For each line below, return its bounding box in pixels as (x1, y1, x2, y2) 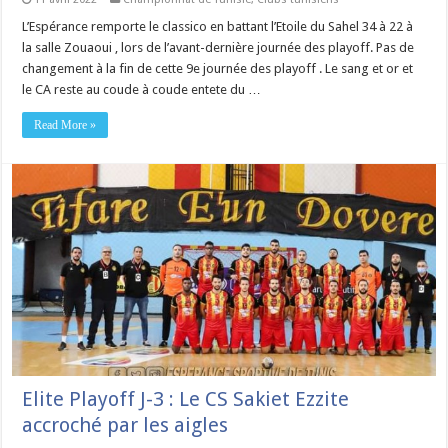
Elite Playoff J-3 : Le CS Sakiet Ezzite (22, 387, 350, 412)
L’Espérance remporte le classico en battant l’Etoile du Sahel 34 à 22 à (22, 19, 414, 35)
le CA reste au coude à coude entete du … (22, 82, 262, 98)
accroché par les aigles (22, 413, 229, 438)
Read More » (34, 118, 97, 133)
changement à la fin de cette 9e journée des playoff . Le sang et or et (22, 61, 414, 77)
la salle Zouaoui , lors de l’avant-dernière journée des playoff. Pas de (22, 40, 415, 56)
